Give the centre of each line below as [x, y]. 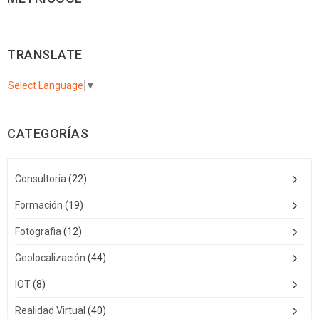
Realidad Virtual [50, 311]
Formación [39, 205]
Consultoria [41, 179]
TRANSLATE [45, 55]
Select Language [46, 86]
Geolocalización [50, 258]
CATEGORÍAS [48, 134]
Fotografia [38, 232]
